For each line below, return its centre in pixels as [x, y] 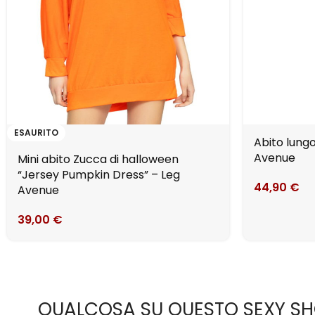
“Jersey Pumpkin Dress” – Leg [99, 175]
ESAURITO [36, 133]
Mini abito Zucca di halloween [98, 160]
